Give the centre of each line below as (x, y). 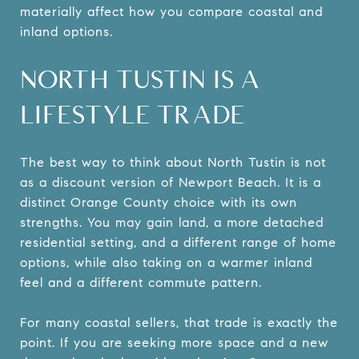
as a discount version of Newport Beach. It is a (171, 182)
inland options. (67, 31)
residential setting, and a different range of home (178, 242)
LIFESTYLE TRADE (133, 114)
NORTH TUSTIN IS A (140, 79)
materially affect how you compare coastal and (171, 11)
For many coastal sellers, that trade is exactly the (179, 322)
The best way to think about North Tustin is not (173, 162)
